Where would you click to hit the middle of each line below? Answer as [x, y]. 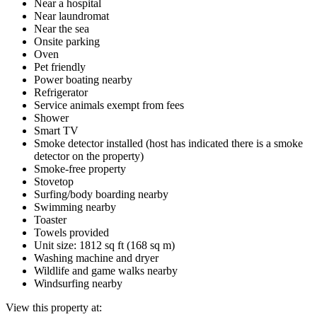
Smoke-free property [80, 168]
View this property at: [54, 307]
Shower [51, 117]
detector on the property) [89, 156]
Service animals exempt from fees [109, 105]
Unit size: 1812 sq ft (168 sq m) [104, 245]
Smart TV [56, 130]
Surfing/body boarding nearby [101, 194]
